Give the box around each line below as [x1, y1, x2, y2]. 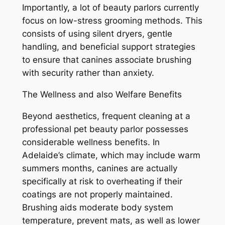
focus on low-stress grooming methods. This [22, 16, 202, 26]
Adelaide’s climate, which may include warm [22, 150, 200, 160]
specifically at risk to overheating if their [22, 176, 182, 186]
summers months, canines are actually [22, 163, 177, 173]
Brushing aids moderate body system [22, 202, 173, 212]
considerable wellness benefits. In [22, 137, 160, 147]
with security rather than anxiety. [22, 68, 154, 78]
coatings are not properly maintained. [22, 189, 173, 199]
